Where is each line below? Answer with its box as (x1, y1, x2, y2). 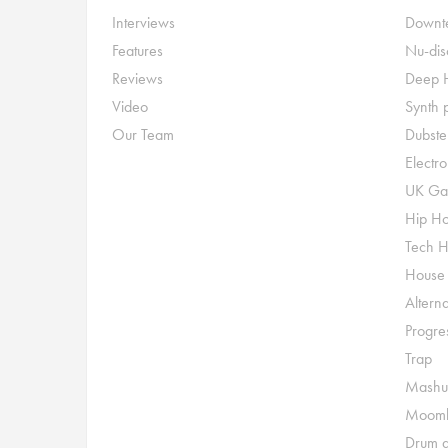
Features (112, 40, 163, 61)
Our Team (112, 124, 174, 145)
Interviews (112, 12, 175, 33)
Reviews (112, 68, 163, 89)
